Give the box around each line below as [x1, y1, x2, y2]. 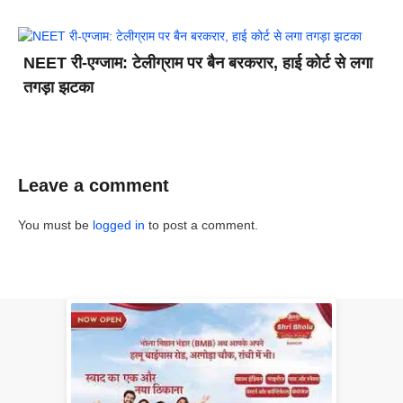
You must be [18, 217, 93, 232]
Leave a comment [18, 175, 169, 195]
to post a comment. [145, 217, 258, 232]
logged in [93, 217, 145, 232]
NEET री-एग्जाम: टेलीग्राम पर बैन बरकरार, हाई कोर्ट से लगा [23, 53, 372, 72]
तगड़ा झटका [23, 77, 94, 96]
